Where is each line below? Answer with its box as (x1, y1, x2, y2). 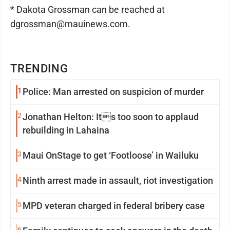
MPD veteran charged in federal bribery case (23, 200, 205, 211)
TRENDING (10, 62, 69, 75)
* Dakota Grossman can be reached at (10, 4, 165, 15)
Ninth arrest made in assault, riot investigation (23, 175, 213, 186)
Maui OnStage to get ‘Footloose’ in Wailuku (23, 150, 199, 161)
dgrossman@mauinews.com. (10, 18, 130, 29)
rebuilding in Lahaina (23, 125, 109, 136)
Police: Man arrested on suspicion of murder (23, 86, 204, 97)
